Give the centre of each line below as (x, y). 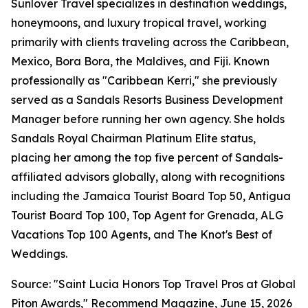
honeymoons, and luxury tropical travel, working (139, 23)
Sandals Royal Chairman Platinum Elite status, (133, 139)
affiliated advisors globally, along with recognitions (148, 177)
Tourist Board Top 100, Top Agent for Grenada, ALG (147, 216)
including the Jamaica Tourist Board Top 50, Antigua (151, 196)
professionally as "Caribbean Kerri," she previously (144, 81)
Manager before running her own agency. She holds (148, 119)
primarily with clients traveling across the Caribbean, (150, 42)
